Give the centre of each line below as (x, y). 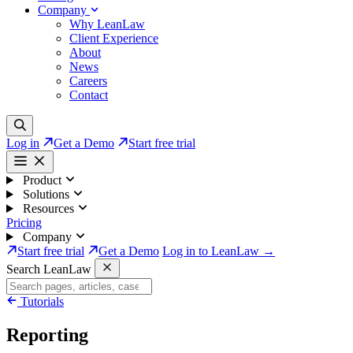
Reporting (47, 334)
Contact (89, 95)
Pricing (24, 223)
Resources (48, 208)
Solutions (46, 194)
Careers (88, 81)
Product (42, 180)
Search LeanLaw (49, 269)
